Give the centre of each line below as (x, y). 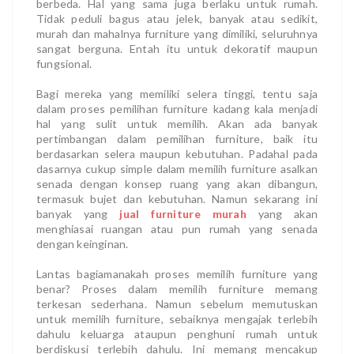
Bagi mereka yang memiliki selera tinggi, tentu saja (177, 93)
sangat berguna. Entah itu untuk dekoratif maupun (177, 48)
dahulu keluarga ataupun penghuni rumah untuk (177, 333)
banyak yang (78, 213)
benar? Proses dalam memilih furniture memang (177, 288)
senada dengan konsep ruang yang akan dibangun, (177, 183)
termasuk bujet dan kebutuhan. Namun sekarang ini (177, 198)
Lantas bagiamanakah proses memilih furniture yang (177, 273)
